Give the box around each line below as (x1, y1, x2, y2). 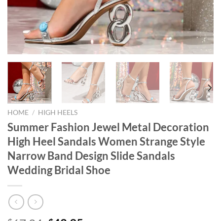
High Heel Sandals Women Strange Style (7, 134, 205, 148)
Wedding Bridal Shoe (7, 163, 110, 177)
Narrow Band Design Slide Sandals (7, 148, 175, 162)
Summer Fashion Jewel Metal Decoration (7, 120, 209, 134)
